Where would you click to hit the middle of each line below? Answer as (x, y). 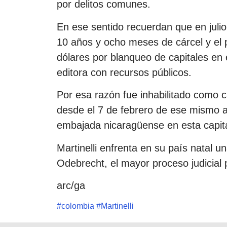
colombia (78, 206)
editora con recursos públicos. (124, 72)
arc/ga (71, 186)
